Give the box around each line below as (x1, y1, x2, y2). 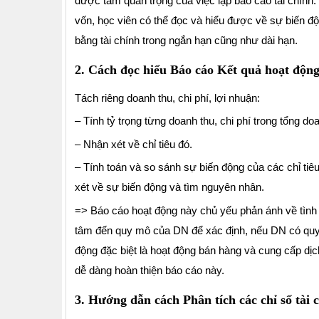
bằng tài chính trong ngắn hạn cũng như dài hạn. (75, 33, 298, 46)
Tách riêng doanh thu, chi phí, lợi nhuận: (75, 91, 260, 104)
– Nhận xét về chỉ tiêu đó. (75, 137, 192, 150)
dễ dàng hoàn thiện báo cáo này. (75, 263, 224, 276)
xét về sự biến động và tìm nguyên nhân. (75, 181, 264, 194)
